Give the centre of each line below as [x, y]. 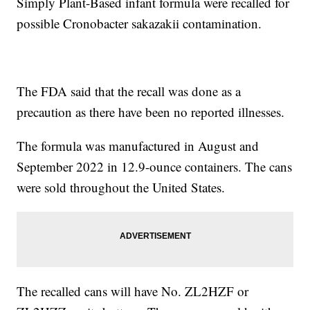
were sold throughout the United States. [121, 188]
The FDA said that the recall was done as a [129, 91]
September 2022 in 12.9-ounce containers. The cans [155, 167]
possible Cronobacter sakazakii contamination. [139, 24]
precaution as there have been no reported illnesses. [151, 112]
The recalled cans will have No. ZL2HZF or [133, 291]
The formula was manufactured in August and [138, 146]
